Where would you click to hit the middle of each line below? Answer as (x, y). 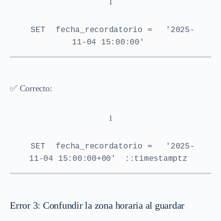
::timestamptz (156, 159)
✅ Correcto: (31, 88)
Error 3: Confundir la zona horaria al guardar (97, 205)
